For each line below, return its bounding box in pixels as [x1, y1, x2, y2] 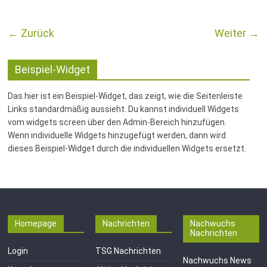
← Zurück [8, 27, 55, 39]
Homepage [15, 219, 57, 228]
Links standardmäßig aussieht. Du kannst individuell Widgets [8, 104, 240, 114]
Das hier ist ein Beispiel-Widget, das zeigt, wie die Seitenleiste [8, 91, 243, 101]
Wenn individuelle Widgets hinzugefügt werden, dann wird [8, 131, 226, 140]
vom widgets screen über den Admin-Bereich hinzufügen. [8, 117, 227, 127]
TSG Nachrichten [95, 246, 162, 256]
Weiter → [214, 27, 259, 39]
